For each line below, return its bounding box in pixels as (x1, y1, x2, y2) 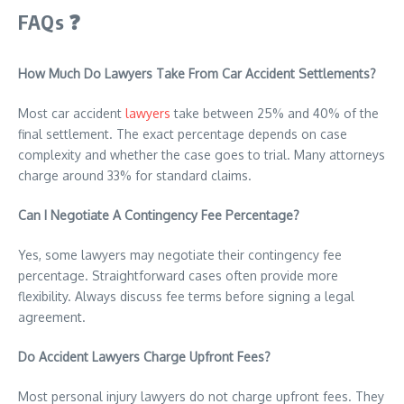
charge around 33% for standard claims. (18, 168, 252, 183)
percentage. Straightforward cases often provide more (18, 268, 338, 283)
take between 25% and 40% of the (170, 106, 379, 121)
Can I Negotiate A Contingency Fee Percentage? (18, 207, 299, 223)
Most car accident (18, 106, 125, 121)
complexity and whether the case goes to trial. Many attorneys (18, 147, 385, 162)
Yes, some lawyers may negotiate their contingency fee (18, 247, 342, 262)
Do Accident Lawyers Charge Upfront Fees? (18, 349, 271, 364)
